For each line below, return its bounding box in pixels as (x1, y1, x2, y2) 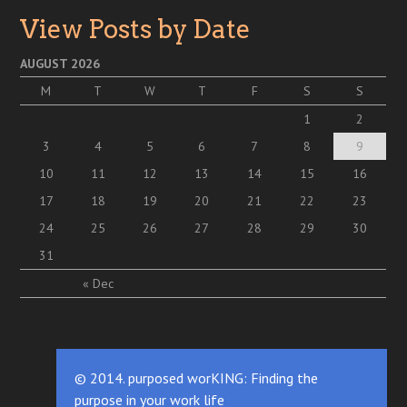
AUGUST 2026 (20, 55, 101, 72)
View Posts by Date (20, 13, 252, 45)
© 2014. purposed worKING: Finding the (74, 368, 319, 387)
